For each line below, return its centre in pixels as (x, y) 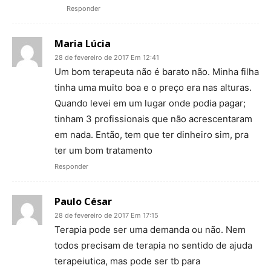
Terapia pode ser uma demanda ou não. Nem (150, 230)
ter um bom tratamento (103, 151)
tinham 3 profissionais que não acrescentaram (153, 119)
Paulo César (83, 202)
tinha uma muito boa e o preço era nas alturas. (153, 88)
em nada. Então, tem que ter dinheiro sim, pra (152, 135)
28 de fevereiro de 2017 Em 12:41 (107, 58)
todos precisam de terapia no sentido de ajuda (153, 246)
